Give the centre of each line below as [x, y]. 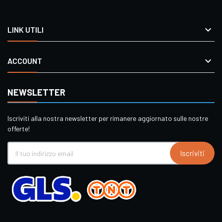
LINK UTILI [26, 29]
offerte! [19, 129]
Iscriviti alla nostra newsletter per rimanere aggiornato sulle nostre [108, 118]
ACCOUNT [25, 61]
